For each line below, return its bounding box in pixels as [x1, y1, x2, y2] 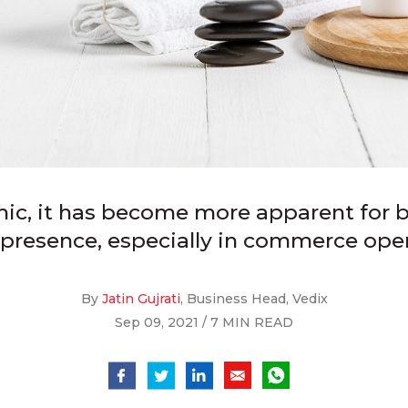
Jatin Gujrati [101, 290, 180, 307]
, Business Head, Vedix [179, 290, 328, 307]
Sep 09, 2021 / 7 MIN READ [115, 313, 293, 331]
